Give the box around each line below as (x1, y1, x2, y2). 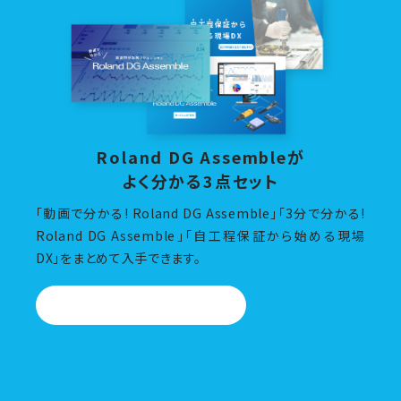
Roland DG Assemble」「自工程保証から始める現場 (36, 226, 365, 245)
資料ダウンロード (90, 296, 192, 315)
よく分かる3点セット (122, 169, 279, 193)
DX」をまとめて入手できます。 (36, 249, 201, 268)
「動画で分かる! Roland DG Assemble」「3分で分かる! (36, 204, 365, 223)
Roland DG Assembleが (96, 145, 305, 169)
